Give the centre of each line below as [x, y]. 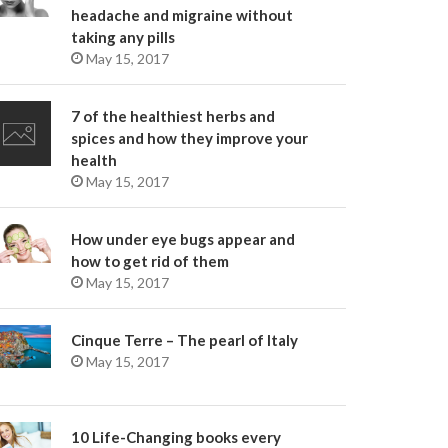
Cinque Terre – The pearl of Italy [184, 340]
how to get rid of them [150, 261]
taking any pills [123, 37]
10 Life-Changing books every [176, 437]
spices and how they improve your [189, 138]
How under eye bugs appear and [183, 239]
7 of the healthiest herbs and [173, 116]
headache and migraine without [182, 15]
